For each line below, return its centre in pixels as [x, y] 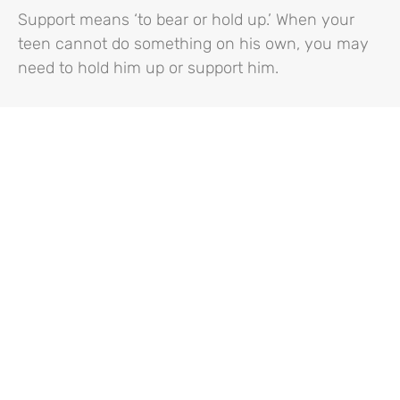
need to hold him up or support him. [148, 67]
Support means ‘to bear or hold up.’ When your [186, 19]
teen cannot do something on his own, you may [193, 43]
